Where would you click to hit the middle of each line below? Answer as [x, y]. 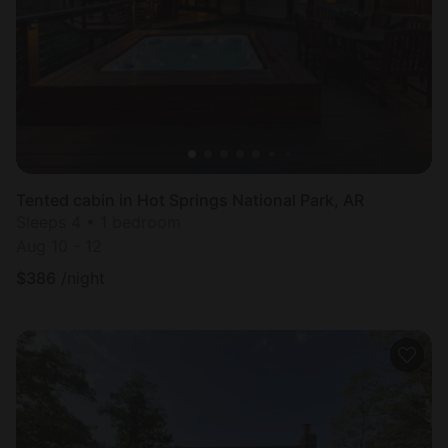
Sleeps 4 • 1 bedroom [98, 221]
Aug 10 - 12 [59, 245]
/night [83, 277]
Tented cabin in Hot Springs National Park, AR [190, 199]
